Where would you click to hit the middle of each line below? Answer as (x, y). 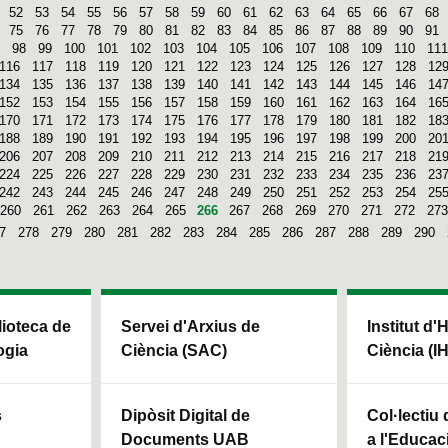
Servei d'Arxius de (190, 326)
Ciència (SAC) (174, 350)
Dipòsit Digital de (185, 415)
